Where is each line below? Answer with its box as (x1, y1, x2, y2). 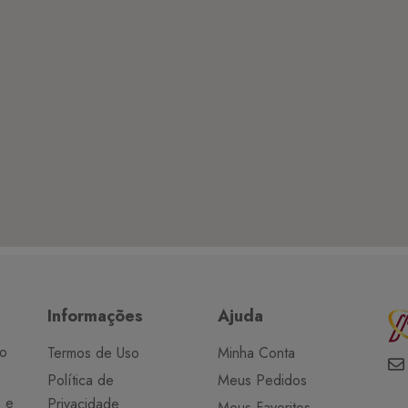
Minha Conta (217, 342, 295, 363)
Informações (47, 303, 144, 328)
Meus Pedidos (217, 369, 307, 391)
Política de (47, 369, 115, 391)
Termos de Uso (47, 342, 140, 363)
